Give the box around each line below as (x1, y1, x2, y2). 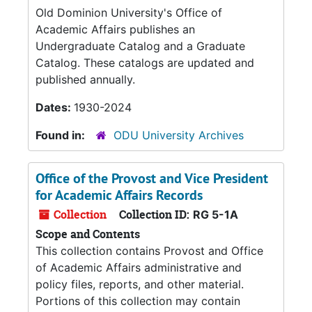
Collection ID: (119, 207, 189, 222)
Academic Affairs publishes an (36, 22, 195, 36)
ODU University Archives (114, 128, 244, 142)
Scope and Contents (36, 226, 140, 242)
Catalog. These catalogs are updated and (36, 56, 254, 70)
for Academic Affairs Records (36, 186, 203, 204)
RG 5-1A (193, 208, 238, 221)
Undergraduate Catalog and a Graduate (36, 39, 245, 53)
